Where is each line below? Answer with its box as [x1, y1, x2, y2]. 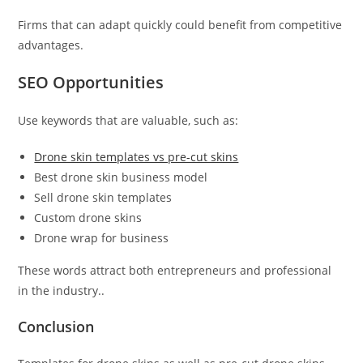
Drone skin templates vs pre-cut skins [34, 149, 239, 165]
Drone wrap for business [34, 230, 169, 246]
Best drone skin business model [34, 169, 208, 186]
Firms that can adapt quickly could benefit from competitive [18, 17, 343, 33]
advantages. [18, 37, 84, 53]
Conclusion [18, 317, 95, 337]
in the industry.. [18, 283, 105, 299]
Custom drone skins [34, 210, 143, 226]
